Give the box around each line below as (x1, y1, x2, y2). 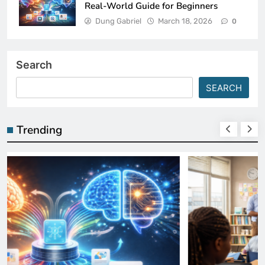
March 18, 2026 (158, 16, 212, 25)
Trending (17, 122, 62, 138)
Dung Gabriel (95, 16, 141, 25)
